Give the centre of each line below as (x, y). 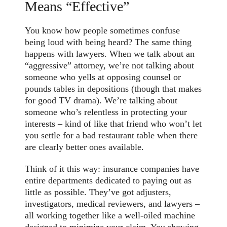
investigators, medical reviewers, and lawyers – (112, 204)
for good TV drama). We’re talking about (101, 101)
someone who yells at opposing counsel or (103, 77)
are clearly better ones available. (85, 147)
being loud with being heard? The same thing (108, 42)
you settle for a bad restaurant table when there (111, 136)
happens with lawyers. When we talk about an (110, 54)
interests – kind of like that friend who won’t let (113, 124)
